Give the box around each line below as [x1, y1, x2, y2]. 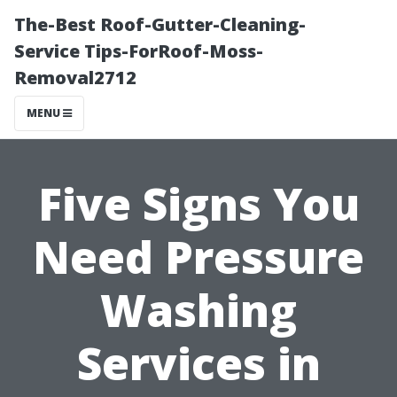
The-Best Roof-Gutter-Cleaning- [14, 12, 306, 36]
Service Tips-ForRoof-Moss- [14, 39, 263, 63]
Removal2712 [14, 66, 136, 90]
